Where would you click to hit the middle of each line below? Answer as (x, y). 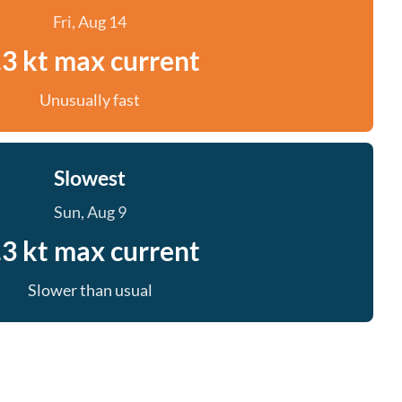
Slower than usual (90, 290)
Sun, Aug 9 (90, 212)
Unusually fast (90, 100)
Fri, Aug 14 (90, 22)
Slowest (90, 178)
